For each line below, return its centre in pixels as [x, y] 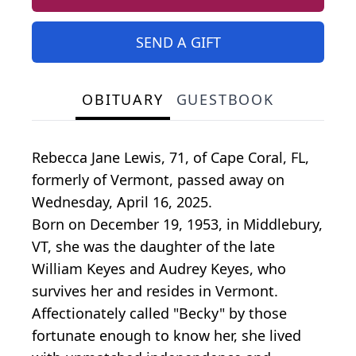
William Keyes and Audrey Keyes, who [159, 269]
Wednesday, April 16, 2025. [122, 202]
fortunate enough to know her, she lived [166, 336]
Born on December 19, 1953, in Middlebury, [177, 224]
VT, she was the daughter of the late [153, 247]
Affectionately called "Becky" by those [159, 313]
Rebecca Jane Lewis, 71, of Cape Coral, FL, [170, 158]
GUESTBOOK [225, 100]
